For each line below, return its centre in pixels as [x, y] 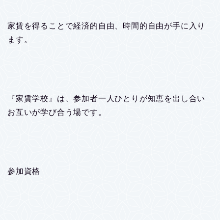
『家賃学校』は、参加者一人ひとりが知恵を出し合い [107, 98]
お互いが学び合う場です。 [57, 112]
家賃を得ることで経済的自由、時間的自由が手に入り [107, 26]
